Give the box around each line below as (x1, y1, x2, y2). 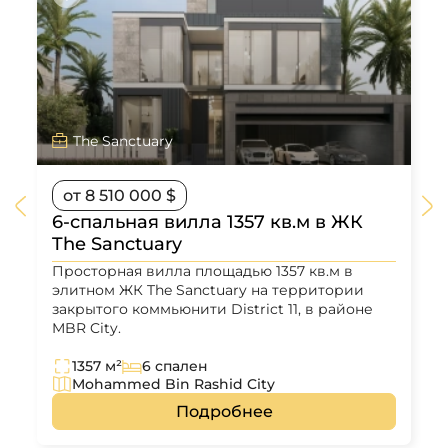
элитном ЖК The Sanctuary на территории (52, 281, 364, 299)
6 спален (142, 357, 208, 375)
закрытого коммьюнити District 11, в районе (52, 300, 373, 318)
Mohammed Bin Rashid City (72, 375, 275, 393)
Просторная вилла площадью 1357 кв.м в (52, 262, 353, 280)
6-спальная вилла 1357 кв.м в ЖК (52, 211, 363, 233)
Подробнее (175, 402, 273, 421)
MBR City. (52, 319, 121, 337)
